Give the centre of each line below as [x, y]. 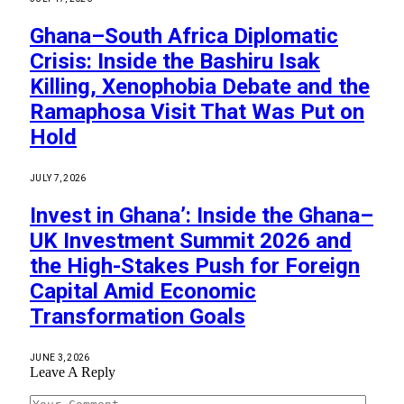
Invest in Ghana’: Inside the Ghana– [202, 216]
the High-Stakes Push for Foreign [195, 266]
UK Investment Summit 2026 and [191, 241]
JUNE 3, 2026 [60, 357]
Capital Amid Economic [143, 292]
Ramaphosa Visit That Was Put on [197, 112]
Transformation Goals [138, 317]
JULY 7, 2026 [58, 179]
